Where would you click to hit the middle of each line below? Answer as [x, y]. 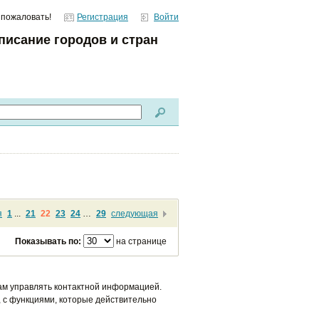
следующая [135, 213]
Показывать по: [48, 241]
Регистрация [103, 17]
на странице [141, 241]
